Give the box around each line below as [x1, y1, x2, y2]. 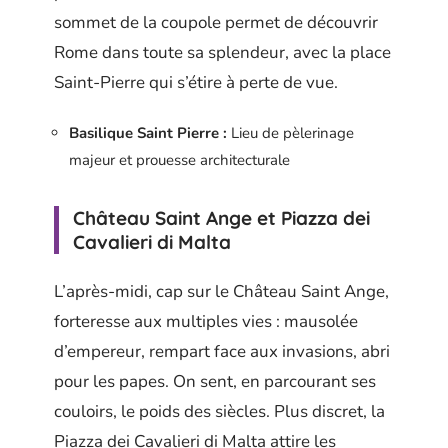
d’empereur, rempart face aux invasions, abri [54, 339, 390, 363]
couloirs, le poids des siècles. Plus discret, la [54, 399, 385, 423]
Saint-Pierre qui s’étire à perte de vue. [54, 70, 338, 94]
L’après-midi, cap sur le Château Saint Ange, [54, 279, 389, 303]
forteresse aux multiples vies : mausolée [54, 309, 358, 333]
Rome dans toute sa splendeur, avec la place [54, 40, 391, 64]
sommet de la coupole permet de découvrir [54, 10, 378, 34]
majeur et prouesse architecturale [69, 150, 290, 170]
